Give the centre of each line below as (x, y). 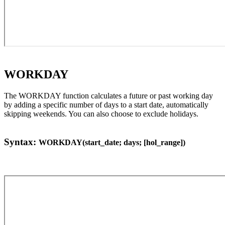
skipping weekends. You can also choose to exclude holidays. (101, 114)
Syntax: (21, 142)
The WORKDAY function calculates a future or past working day (108, 95)
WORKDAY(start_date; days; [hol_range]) (112, 143)
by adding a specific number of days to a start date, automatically (106, 104)
